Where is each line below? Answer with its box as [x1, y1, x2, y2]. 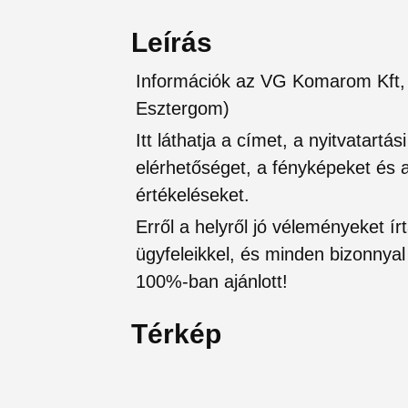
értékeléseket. [136, 184, 250, 205]
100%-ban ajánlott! [136, 270, 288, 291]
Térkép [131, 318, 221, 349]
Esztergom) [136, 97, 229, 118]
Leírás [131, 26, 212, 57]
